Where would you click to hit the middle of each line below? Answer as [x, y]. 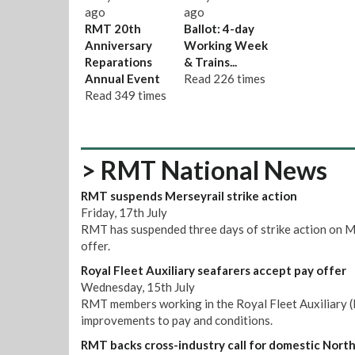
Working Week [225, 45]
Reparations [118, 61]
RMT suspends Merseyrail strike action [189, 196]
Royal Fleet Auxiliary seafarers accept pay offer [214, 270]
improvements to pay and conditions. [177, 320]
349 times [140, 95]
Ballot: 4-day [219, 28]
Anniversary [118, 45]
